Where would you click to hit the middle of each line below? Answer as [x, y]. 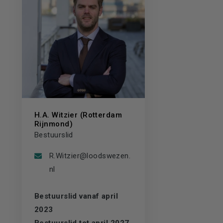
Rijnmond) [54, 124]
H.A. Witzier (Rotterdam [78, 115]
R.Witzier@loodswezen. [90, 156]
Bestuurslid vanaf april [76, 196]
